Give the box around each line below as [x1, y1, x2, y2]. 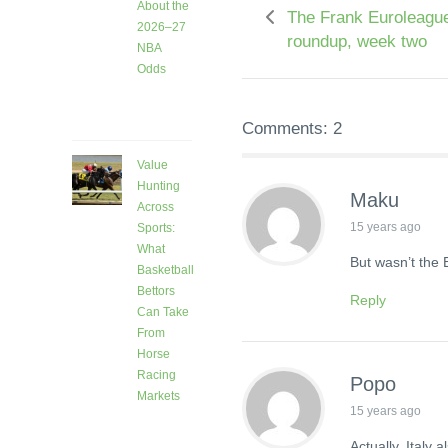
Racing [137, 368, 176, 383]
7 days [137, 412, 173, 427]
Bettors [137, 284, 175, 299]
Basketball [137, 263, 194, 278]
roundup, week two [287, 31, 427, 51]
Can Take [137, 305, 189, 320]
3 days [137, 85, 173, 100]
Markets [137, 389, 180, 404]
